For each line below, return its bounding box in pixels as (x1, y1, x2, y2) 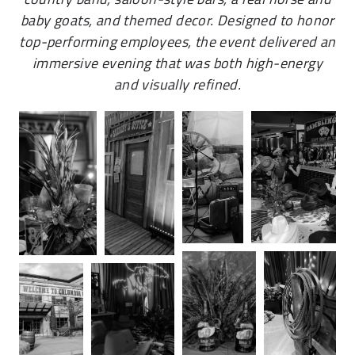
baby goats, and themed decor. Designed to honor (21, 10, 334, 31)
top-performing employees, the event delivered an (19, 31, 336, 52)
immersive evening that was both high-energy (32, 52, 323, 74)
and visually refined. (113, 74, 242, 95)
